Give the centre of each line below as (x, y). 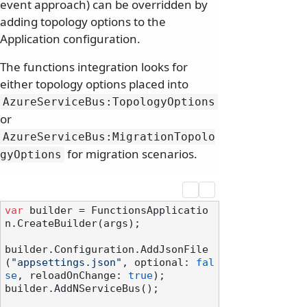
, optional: (159, 263)
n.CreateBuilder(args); (73, 224)
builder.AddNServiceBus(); (82, 289)
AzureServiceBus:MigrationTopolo (109, 137)
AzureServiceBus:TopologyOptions (109, 102)
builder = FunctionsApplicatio (116, 211)
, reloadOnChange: (73, 276)
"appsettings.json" (66, 263)
